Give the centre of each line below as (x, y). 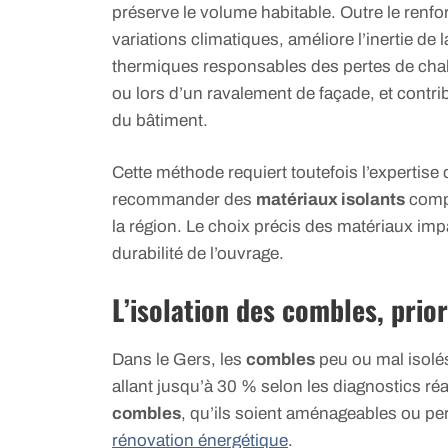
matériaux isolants (330, 200)
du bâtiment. (160, 120)
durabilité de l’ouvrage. (198, 254)
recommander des (184, 200)
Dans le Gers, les (179, 359)
